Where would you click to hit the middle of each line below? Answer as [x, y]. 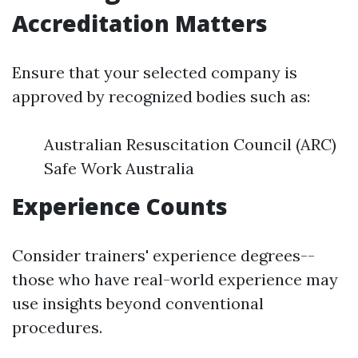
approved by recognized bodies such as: [161, 96]
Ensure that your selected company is [155, 72]
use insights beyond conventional [138, 303]
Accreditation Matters [140, 23]
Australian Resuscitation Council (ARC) [190, 144]
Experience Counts [120, 206]
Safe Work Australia [119, 168]
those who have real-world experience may [175, 279]
